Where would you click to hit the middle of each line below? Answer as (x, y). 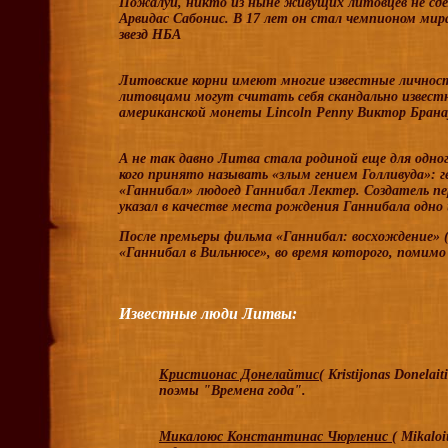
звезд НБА (150, 34)
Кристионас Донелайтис (239, 374)
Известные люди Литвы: (208, 313)
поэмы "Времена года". (232, 390)
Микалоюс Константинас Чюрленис (275, 436)
